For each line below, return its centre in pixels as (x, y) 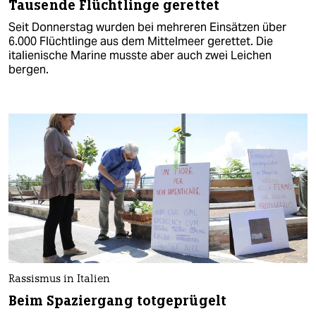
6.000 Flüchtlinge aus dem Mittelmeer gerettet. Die (141, 41)
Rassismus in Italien (59, 280)
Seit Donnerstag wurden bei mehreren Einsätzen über (147, 27)
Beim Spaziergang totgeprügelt (117, 301)
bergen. (29, 69)
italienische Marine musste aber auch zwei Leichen (140, 55)
